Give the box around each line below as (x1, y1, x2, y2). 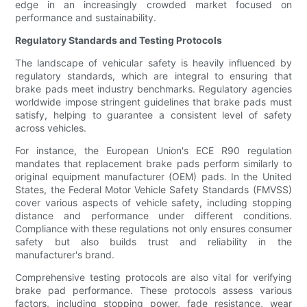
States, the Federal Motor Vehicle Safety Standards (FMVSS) (15, 184, 292, 196)
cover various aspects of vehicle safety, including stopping (15, 197, 292, 209)
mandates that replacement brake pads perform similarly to (15, 158, 292, 170)
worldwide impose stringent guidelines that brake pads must (15, 96, 292, 108)
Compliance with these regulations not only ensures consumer (15, 223, 292, 235)
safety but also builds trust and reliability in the (15, 236, 292, 248)
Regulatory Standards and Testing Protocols (15, 34, 223, 47)
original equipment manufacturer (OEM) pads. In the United (15, 171, 292, 183)
